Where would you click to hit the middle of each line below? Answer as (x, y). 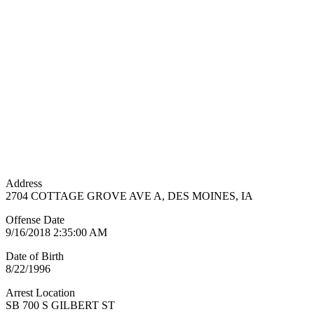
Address (24, 184)
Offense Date (35, 220)
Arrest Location (40, 293)
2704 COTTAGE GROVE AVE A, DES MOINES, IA (129, 196)
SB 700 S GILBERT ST (60, 306)
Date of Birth (35, 257)
